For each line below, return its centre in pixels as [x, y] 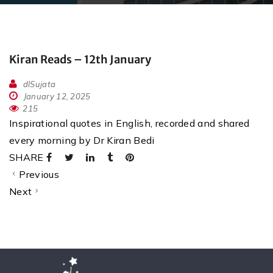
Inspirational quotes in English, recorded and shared [129, 123]
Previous [39, 175]
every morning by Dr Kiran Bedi [82, 140]
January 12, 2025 [56, 97]
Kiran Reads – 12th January [80, 60]
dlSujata [39, 84]
